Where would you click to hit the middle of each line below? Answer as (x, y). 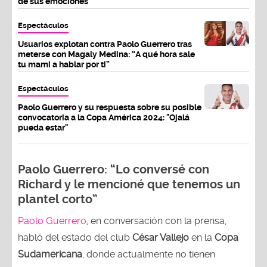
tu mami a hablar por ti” (64, 64)
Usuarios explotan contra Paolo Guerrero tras (105, 44)
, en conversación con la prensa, (156, 221)
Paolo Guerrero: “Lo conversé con (114, 169)
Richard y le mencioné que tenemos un (129, 184)
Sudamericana (50, 254)
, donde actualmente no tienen (149, 254)
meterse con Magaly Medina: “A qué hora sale (106, 54)
